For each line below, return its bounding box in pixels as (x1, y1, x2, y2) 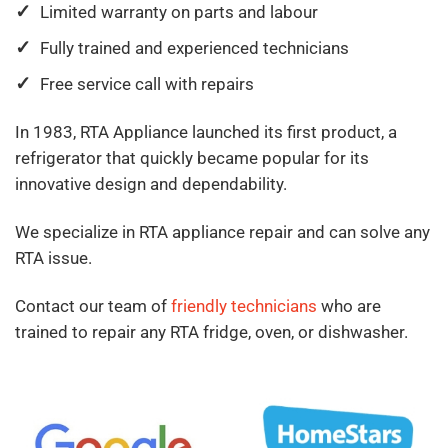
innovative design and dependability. (15, 173, 287, 194)
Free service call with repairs (40, 74, 254, 95)
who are (317, 295, 381, 316)
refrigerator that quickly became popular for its (15, 147, 369, 168)
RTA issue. (15, 247, 92, 268)
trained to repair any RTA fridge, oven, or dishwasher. (15, 321, 408, 342)
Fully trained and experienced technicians (40, 37, 349, 58)
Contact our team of (15, 295, 171, 316)
